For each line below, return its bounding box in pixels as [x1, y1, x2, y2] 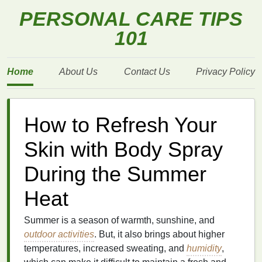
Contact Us [123, 67, 170, 77]
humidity [187, 243, 222, 253]
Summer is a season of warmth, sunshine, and [24, 215, 215, 225]
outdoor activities [24, 229, 94, 239]
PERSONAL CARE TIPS [19, 8, 243, 30]
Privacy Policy [195, 67, 255, 77]
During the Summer [24, 163, 206, 186]
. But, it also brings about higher [94, 229, 225, 239]
